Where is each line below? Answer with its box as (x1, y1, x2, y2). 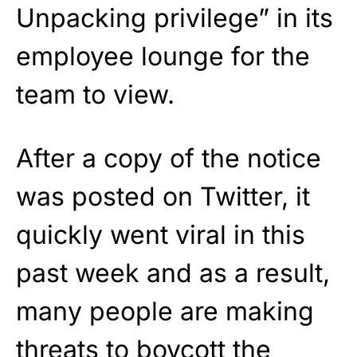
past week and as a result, (16, 257, 330, 288)
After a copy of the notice (16, 142, 321, 174)
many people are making (16, 295, 314, 327)
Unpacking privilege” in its (16, 2, 333, 33)
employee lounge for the (16, 40, 310, 72)
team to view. (16, 78, 175, 110)
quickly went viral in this (16, 218, 305, 250)
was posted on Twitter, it (16, 180, 310, 212)
